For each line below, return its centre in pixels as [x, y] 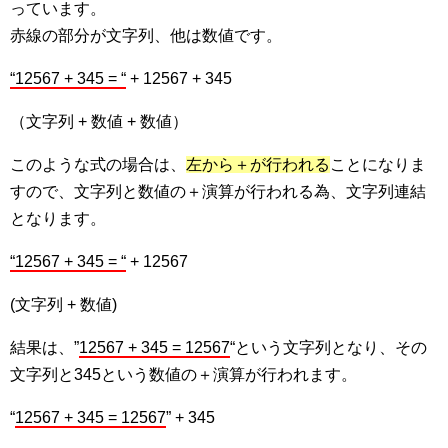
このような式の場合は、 [98, 164]
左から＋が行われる [258, 164]
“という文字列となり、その [328, 347]
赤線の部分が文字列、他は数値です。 [146, 35]
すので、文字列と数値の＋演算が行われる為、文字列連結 [218, 191]
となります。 [58, 218]
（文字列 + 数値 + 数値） [99, 121]
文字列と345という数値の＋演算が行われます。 [183, 374]
